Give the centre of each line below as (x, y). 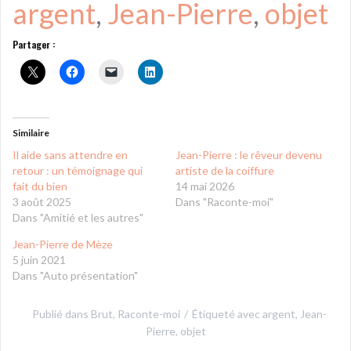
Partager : (34, 44)
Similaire (31, 132)
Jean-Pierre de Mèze (63, 244)
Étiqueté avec (227, 313)
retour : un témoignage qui (78, 170)
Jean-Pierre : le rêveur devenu (249, 154)
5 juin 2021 (39, 259)
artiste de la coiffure (225, 170)
